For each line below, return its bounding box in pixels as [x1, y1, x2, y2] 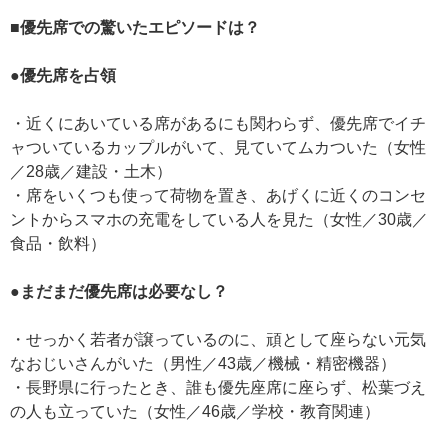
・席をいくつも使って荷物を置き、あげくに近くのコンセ [10, 187, 426, 204]
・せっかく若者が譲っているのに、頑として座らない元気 [10, 331, 426, 348]
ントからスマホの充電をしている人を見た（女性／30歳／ [10, 211, 428, 228]
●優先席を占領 [10, 67, 116, 84]
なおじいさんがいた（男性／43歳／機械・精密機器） [10, 355, 396, 372]
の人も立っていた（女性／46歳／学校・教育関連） [10, 403, 380, 420]
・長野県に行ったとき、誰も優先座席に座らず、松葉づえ [10, 379, 426, 396]
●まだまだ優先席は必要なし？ [10, 283, 228, 300]
